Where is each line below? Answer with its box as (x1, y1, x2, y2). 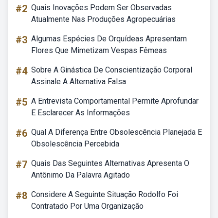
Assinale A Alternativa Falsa (31, 77, 126, 86)
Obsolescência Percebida (31, 139, 119, 148)
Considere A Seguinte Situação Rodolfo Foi (31, 190, 178, 199)
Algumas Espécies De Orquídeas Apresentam (31, 34, 187, 43)
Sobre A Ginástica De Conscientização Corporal (31, 65, 192, 74)
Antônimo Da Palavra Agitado (31, 170, 130, 180)
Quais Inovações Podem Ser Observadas (31, 3, 172, 12)
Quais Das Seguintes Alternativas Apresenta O (31, 159, 189, 168)
